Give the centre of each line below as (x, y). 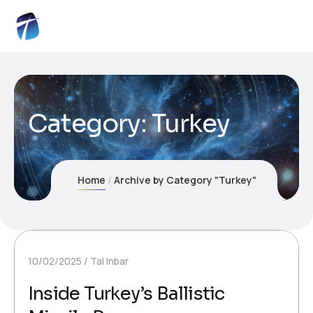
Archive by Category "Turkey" (185, 180)
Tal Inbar (109, 261)
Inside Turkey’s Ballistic (126, 294)
